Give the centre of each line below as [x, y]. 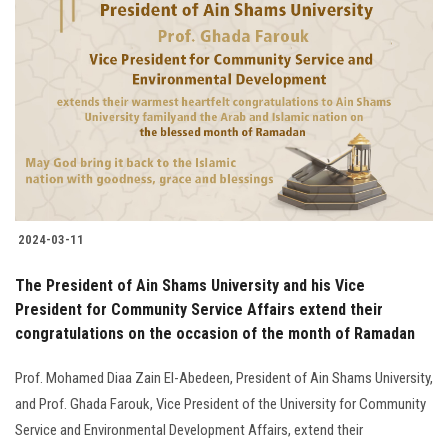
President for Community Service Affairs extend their [199, 309]
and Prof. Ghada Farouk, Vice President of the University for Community [220, 403]
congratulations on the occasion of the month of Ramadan [215, 333]
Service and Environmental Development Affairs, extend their [189, 429]
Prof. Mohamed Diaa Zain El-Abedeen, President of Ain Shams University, [224, 377]
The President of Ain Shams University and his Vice [190, 285]
